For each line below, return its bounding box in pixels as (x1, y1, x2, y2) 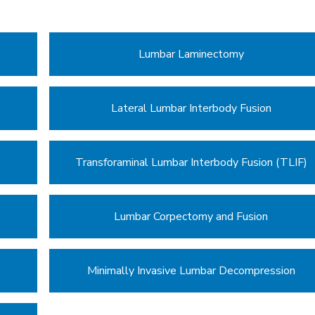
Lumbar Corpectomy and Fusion (114, 208, 269, 224)
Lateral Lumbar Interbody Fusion (110, 100, 271, 116)
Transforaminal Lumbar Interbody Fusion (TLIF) (75, 154, 307, 170)
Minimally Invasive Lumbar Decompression (86, 262, 295, 278)
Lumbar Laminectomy (138, 46, 244, 62)
